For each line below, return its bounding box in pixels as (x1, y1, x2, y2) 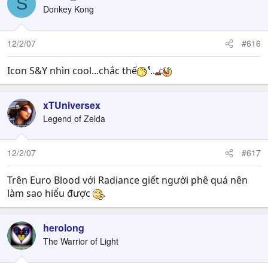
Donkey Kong (43, 3, 94, 15)
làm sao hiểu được (7, 187, 93, 200)
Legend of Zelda (43, 112, 105, 124)
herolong (43, 221, 84, 234)
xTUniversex (43, 98, 100, 112)
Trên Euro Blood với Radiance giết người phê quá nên (7, 173, 248, 187)
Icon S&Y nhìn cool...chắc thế (7, 64, 137, 77)
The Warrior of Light (43, 235, 118, 247)
